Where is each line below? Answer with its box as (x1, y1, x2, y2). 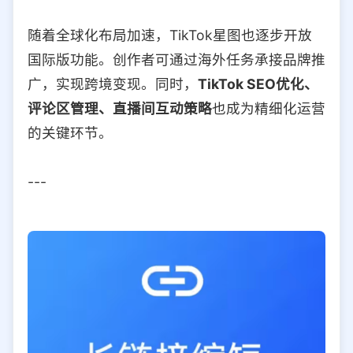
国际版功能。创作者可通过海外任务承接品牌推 (28, 50, 325, 68)
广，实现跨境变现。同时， (28, 75, 198, 92)
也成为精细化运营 (212, 99, 325, 117)
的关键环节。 (28, 124, 113, 141)
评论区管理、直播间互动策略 (28, 99, 212, 117)
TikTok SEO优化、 (198, 75, 318, 92)
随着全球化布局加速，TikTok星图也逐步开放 (28, 26, 312, 43)
